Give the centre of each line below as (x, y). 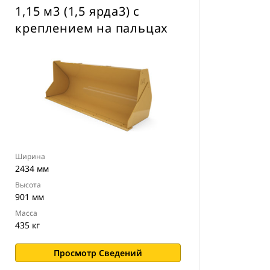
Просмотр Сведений (98, 253)
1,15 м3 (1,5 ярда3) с (78, 11)
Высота (28, 185)
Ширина (30, 156)
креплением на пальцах (92, 28)
